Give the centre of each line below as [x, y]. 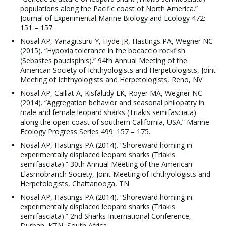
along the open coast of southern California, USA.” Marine [115, 122]
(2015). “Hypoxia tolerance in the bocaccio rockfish [103, 51]
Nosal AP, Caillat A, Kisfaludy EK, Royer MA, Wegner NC [111, 93]
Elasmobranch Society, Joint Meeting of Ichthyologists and [115, 174]
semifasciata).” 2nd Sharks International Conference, [106, 216]
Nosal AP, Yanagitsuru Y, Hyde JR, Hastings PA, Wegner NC [117, 41]
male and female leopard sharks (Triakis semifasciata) [108, 112]
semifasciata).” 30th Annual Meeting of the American [106, 164]
